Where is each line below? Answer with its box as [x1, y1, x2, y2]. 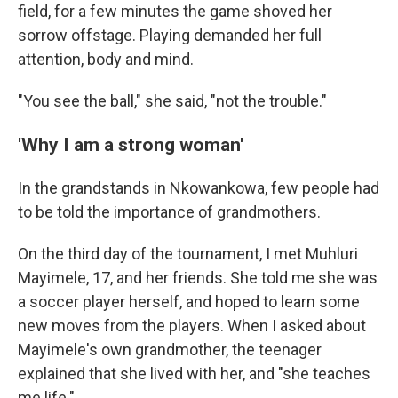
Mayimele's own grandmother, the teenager [18, 340, 322, 359]
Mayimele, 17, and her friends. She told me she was [18, 268, 378, 287]
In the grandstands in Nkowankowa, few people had [18, 179, 379, 197]
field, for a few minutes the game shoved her [18, 2, 332, 20]
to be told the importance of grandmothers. [18, 203, 321, 221]
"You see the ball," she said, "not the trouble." [18, 92, 327, 110]
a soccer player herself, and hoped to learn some [18, 292, 360, 311]
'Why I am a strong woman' [18, 133, 243, 155]
